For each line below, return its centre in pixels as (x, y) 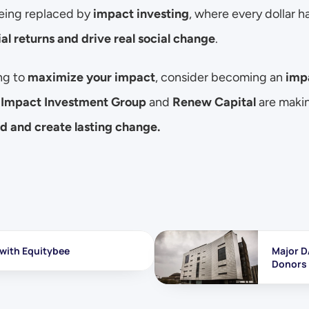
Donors (289, 264)
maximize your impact (91, 77)
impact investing (141, 14)
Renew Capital (214, 102)
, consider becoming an (220, 77)
